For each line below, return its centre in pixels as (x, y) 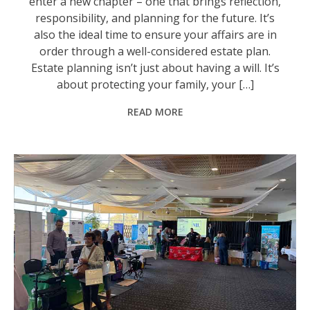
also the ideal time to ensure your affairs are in (155, 34)
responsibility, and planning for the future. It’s (155, 18)
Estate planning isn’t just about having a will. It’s (155, 67)
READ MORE (155, 111)
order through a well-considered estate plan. (155, 51)
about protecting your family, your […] (155, 84)
